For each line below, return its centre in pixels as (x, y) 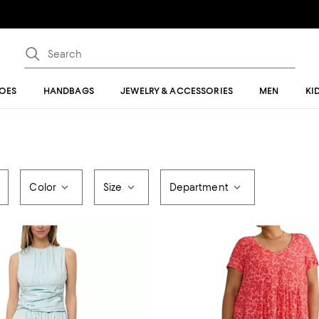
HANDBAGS (68, 91)
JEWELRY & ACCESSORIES (177, 91)
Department (199, 187)
